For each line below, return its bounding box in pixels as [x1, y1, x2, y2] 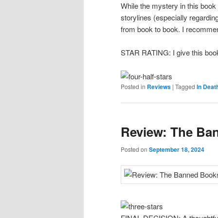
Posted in [121, 82, 145, 91]
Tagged [175, 82, 195, 91]
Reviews [147, 82, 171, 91]
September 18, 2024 [149, 145, 204, 154]
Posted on [121, 145, 149, 154]
